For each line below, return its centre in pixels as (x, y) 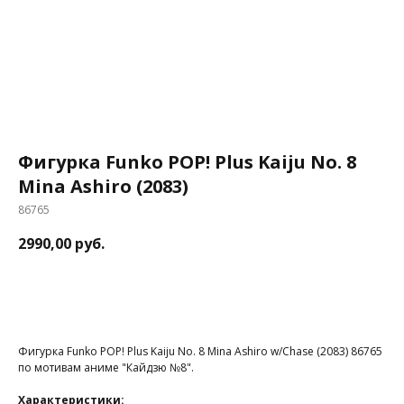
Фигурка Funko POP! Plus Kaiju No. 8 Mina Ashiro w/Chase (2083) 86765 (200, 352)
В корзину (177, 294)
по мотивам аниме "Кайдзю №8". (106, 368)
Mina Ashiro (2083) (103, 187)
